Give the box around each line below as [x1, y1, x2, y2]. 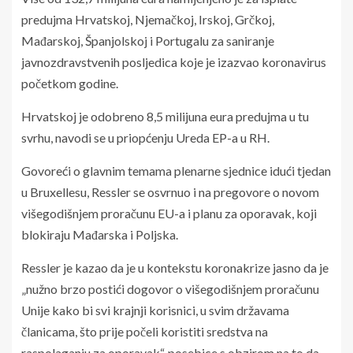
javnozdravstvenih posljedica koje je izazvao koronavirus [21, 54, 326, 69]
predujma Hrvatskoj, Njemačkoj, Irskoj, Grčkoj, [21, 11, 274, 27]
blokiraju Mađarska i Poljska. [21, 226, 178, 242]
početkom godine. [21, 75, 118, 91]
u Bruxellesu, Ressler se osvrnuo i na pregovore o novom [21, 184, 319, 199]
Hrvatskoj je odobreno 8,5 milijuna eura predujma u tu [21, 108, 309, 124]
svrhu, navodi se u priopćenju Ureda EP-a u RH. [21, 129, 269, 145]
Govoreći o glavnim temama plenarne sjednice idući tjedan [21, 162, 331, 178]
